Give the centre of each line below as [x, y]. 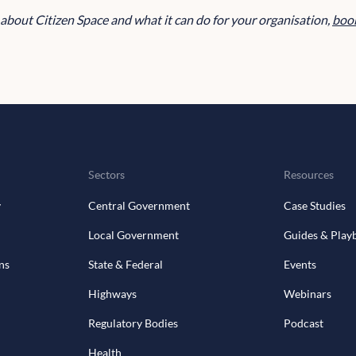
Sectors [106, 175]
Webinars [307, 294]
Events [300, 265]
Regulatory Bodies [133, 323]
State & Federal [125, 265]
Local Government [133, 235]
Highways [112, 294]
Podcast [303, 323]
